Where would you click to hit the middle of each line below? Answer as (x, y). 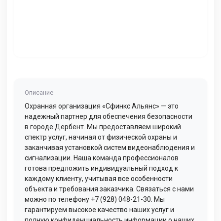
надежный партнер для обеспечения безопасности (109, 117)
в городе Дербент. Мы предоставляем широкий (103, 127)
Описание (39, 93)
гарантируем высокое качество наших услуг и (99, 210)
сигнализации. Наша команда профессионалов (102, 158)
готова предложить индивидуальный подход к (101, 168)
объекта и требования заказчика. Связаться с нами (109, 189)
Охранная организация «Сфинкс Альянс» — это (102, 106)
